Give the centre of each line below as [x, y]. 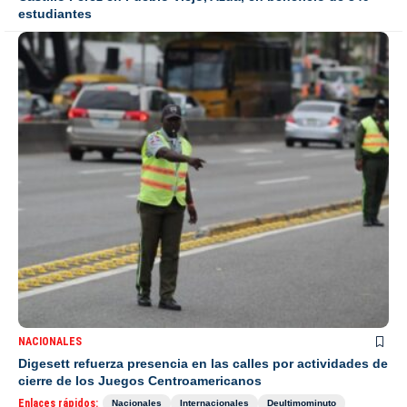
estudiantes [55, 13]
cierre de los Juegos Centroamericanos [140, 381]
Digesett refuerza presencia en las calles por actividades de [203, 364]
